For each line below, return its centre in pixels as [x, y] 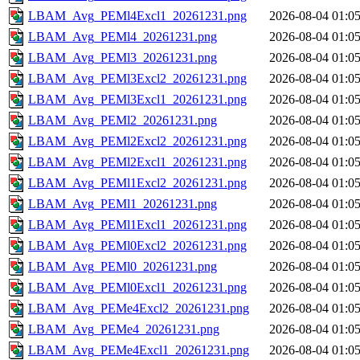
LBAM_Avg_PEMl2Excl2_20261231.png [137, 141]
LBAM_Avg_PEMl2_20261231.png [123, 121]
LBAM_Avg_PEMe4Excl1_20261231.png [139, 350]
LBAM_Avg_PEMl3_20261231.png [123, 58]
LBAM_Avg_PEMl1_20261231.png [123, 204]
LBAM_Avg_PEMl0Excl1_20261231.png [137, 288]
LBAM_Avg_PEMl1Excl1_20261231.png [137, 225]
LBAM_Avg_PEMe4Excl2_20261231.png [139, 309]
